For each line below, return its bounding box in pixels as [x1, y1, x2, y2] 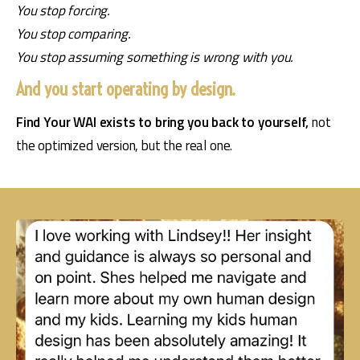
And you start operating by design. [16, 78, 235, 101]
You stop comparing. [16, 22, 131, 44]
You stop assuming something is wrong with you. [16, 46, 294, 67]
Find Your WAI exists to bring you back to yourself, [16, 112, 313, 133]
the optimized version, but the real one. [16, 135, 233, 157]
